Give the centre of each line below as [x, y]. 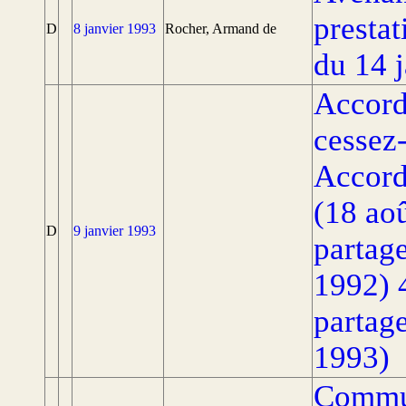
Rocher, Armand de [221, 29]
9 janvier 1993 [115, 231]
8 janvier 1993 [115, 29]
